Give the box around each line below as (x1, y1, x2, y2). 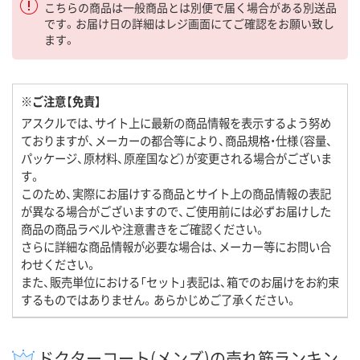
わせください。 (21, 256, 97, 273)
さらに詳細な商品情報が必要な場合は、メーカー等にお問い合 (21, 238, 331, 256)
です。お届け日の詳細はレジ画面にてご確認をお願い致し (44, 15, 334, 32)
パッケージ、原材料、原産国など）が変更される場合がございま (21, 149, 332, 167)
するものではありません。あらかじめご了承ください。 (21, 291, 297, 309)
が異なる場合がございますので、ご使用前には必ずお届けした (21, 202, 331, 220)
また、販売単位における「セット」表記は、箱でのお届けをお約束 (21, 273, 339, 291)
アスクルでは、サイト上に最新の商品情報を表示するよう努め (21, 114, 331, 132)
